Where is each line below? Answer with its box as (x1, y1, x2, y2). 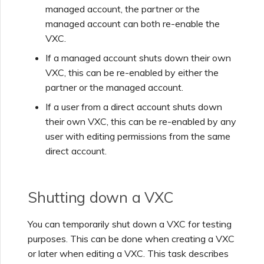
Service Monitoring (12, 126, 83, 137)
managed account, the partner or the (45, 3, 200, 15)
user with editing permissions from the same (45, 130, 230, 143)
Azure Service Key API (12, 214, 96, 225)
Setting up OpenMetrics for (12, 114, 116, 124)
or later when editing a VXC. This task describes (28, 247, 229, 260)
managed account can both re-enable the (45, 18, 220, 30)
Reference (12, 176, 51, 187)
